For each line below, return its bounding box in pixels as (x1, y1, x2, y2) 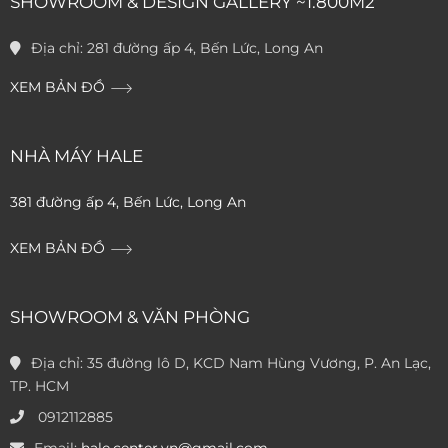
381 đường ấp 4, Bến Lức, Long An (10, 193, 246, 212)
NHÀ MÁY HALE (10, 146, 143, 167)
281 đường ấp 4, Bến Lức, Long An (87, 39, 323, 58)
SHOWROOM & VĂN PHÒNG (10, 307, 250, 328)
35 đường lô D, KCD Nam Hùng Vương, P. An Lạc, (87, 354, 431, 373)
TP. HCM (10, 377, 69, 396)
